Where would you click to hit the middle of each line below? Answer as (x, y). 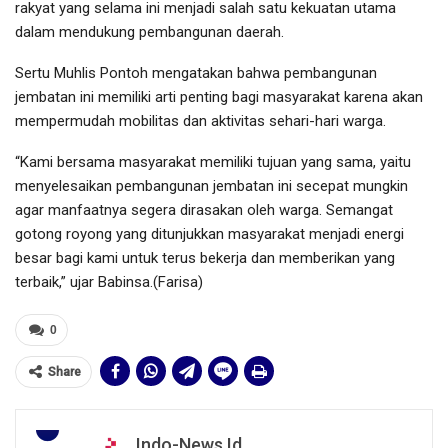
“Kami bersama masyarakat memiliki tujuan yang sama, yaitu (213, 162)
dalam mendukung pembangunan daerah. (149, 32)
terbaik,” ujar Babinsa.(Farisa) (109, 282)
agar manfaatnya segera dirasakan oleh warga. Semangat (204, 210)
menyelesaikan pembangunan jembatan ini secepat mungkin (211, 186)
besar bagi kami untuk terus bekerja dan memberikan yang (205, 258)
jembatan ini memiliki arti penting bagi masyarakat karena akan (219, 97)
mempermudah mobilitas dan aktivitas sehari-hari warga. (200, 121)
